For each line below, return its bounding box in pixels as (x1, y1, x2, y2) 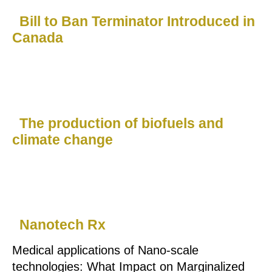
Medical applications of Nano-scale (12, 243, 199, 257)
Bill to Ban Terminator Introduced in (19, 13, 256, 29)
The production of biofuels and (19, 115, 224, 131)
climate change (12, 131, 113, 148)
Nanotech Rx (19, 217, 106, 233)
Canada (12, 29, 63, 46)
